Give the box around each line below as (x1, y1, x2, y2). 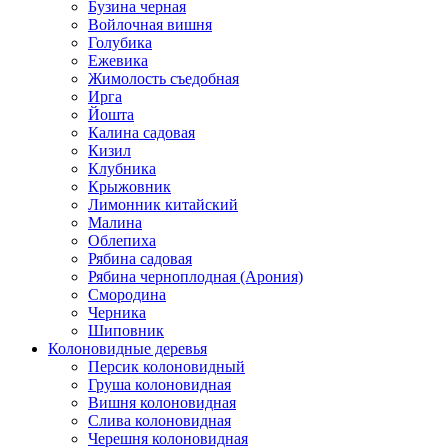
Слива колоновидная (88, 412, 231, 430)
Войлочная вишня (88, 16, 212, 34)
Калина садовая (88, 124, 195, 142)
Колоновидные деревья (48, 340, 207, 358)
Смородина (88, 286, 166, 304)
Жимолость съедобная (88, 70, 239, 88)
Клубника (88, 160, 156, 178)
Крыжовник (88, 178, 171, 196)
